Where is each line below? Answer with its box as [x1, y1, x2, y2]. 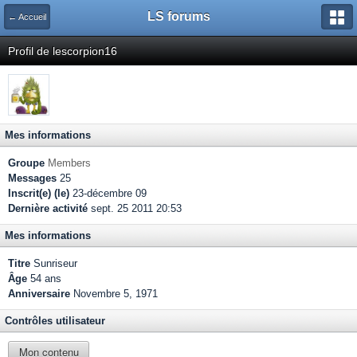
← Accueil [8, 12, 46, 22]
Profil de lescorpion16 [8, 45, 117, 57]
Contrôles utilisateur [5, 315, 105, 327]
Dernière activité [8, 202, 88, 214]
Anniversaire [8, 288, 70, 300]
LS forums [147, 10, 210, 23]
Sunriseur [30, 257, 77, 269]
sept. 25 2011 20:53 [88, 202, 182, 214]
